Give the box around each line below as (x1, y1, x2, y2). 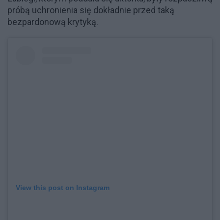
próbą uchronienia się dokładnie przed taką (7, 5, 174, 15)
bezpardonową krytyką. (7, 17, 98, 27)
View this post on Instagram (16, 183, 110, 192)
